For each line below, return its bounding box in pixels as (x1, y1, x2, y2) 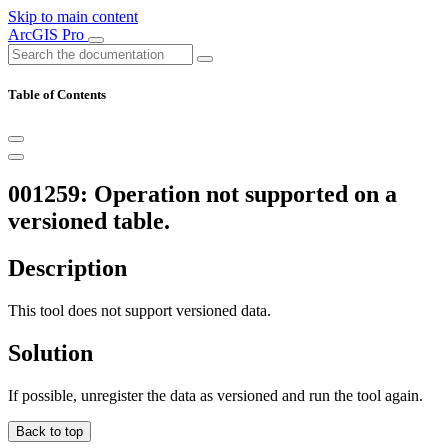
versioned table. (8, 208, 170, 235)
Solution (8, 339, 93, 366)
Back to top (16, 423, 83, 439)
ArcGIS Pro (8, 26, 88, 43)
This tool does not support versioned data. (8, 302, 271, 320)
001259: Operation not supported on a (8, 181, 397, 208)
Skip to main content (8, 8, 138, 25)
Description (8, 255, 127, 282)
